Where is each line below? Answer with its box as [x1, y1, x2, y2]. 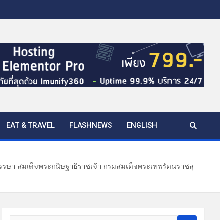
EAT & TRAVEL [6, 121, 55, 130]
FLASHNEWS [69, 121, 112, 130]
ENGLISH [127, 121, 157, 130]
